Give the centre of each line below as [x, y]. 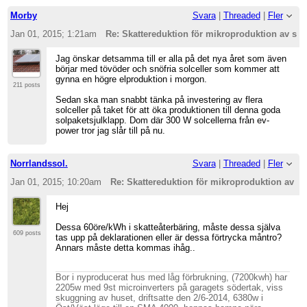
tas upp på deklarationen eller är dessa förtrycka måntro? [169, 237]
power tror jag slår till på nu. [111, 130]
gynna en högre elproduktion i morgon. [132, 79]
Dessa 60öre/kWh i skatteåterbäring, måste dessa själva [168, 227]
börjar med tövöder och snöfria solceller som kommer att [168, 69]
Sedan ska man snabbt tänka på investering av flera [159, 99]
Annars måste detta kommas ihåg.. [126, 247]
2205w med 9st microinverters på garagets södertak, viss [170, 287]
